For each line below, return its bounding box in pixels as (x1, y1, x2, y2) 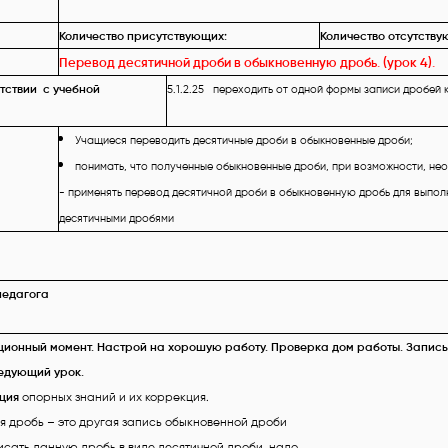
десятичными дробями (59, 212, 174, 225)
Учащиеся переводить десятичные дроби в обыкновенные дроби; (75, 134, 413, 147)
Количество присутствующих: (59, 29, 227, 43)
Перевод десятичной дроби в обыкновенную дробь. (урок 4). (59, 55, 435, 70)
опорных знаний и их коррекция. (19, 390, 209, 404)
